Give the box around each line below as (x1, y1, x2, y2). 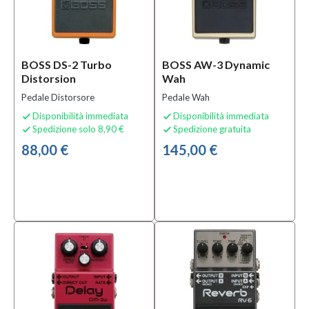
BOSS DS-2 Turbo (21, 58, 112, 71)
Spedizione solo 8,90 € (32, 123, 124, 134)
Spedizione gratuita (173, 123, 251, 134)
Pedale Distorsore (21, 92, 94, 103)
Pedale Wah (162, 92, 210, 103)
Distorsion (21, 72, 76, 85)
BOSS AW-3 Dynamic (162, 58, 270, 71)
